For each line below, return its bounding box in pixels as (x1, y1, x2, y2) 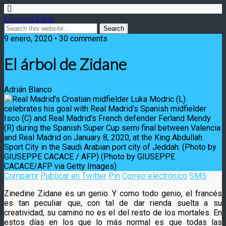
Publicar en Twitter (40, 171, 106, 181)
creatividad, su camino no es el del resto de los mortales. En (4, 207, 222, 217)
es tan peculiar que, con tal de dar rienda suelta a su (4, 198, 222, 208)
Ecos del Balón (4, 14, 54, 23)
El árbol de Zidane (4, 54, 127, 74)
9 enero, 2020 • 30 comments (4, 34, 107, 43)
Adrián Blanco (4, 84, 52, 94)
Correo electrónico (122, 171, 187, 181)
